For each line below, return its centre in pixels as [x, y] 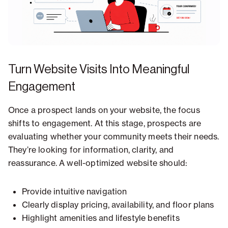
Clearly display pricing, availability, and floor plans [118, 205]
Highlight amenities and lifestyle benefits [101, 218]
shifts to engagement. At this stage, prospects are [105, 123]
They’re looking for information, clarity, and [91, 150]
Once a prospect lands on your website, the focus [104, 110]
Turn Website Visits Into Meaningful [99, 69]
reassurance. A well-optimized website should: [98, 163]
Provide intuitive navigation [75, 192]
